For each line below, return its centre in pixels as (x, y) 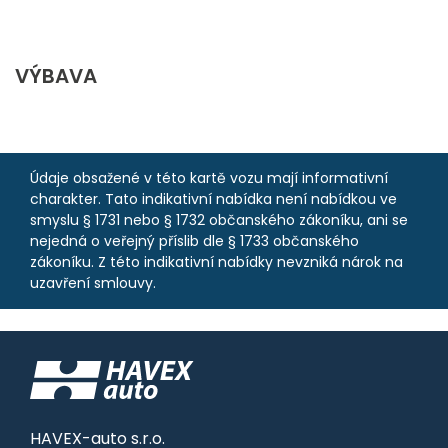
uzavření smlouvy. (93, 282)
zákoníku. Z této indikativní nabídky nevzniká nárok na (216, 261)
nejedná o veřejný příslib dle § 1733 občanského (194, 240)
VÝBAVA (56, 75)
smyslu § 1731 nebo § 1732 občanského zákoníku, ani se (219, 219)
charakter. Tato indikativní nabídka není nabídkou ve (213, 198)
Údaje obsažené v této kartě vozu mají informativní (209, 177)
